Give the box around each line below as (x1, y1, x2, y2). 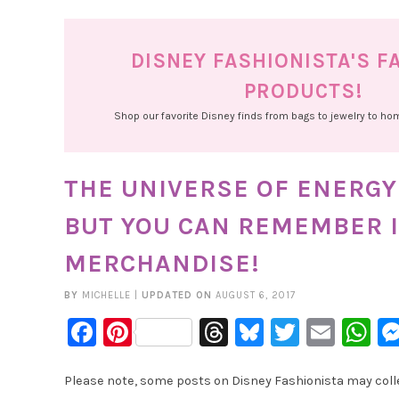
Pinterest (132, 315, 252, 349)
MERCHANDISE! (64, 248, 260, 279)
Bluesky (264, 315, 366, 349)
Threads (228, 315, 334, 349)
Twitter (299, 315, 391, 349)
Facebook (96, 315, 221, 349)
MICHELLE (82, 289, 131, 302)
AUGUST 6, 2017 (216, 289, 296, 302)
